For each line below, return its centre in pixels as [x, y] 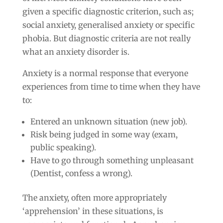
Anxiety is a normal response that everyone [105, 73]
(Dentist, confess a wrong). [81, 173]
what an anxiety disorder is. [76, 52]
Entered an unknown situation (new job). [109, 121]
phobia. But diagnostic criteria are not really [106, 38]
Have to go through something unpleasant [112, 160]
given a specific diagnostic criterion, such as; [108, 11]
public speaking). [63, 147]
